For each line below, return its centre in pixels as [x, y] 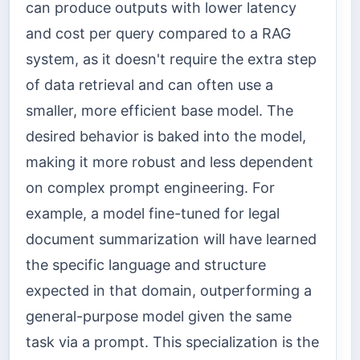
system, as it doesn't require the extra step [171, 59]
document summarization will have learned [171, 239]
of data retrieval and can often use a [149, 85]
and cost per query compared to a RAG [158, 34]
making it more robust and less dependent [170, 162]
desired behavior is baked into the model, [166, 137]
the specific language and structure [146, 265]
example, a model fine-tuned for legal [153, 214]
